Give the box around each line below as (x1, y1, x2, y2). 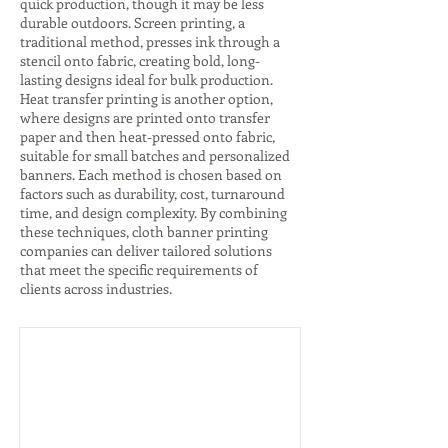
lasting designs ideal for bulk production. (20, 70, 273, 89)
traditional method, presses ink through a (20, 32, 280, 51)
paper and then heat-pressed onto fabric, (20, 127, 275, 146)
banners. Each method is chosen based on (20, 165, 282, 184)
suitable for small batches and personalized (20, 146, 290, 165)
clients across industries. (20, 279, 172, 298)
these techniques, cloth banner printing (20, 222, 268, 241)
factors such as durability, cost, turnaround (20, 184, 285, 203)
